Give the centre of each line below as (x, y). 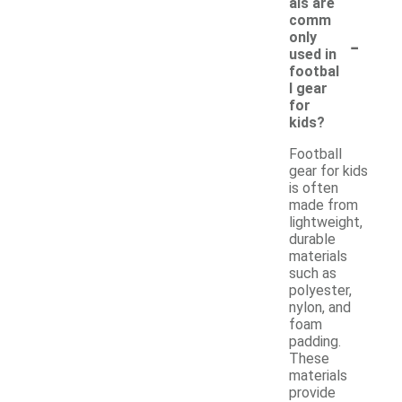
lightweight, (326, 222)
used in (313, 54)
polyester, (320, 290)
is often (314, 188)
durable (312, 239)
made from (323, 205)
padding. (315, 341)
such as (313, 273)
